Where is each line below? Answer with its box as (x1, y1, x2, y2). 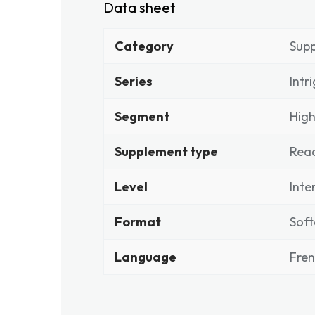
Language (115, 249, 176, 265)
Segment (115, 108, 169, 124)
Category (115, 38, 174, 54)
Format (115, 214, 161, 230)
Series (115, 73, 153, 89)
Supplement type (115, 143, 218, 160)
